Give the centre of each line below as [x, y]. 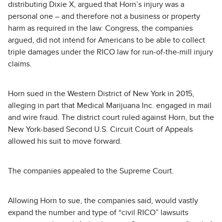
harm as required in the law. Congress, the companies [100, 28]
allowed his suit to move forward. [65, 141]
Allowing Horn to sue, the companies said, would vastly [103, 201]
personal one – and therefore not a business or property [104, 16]
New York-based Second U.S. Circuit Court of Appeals [100, 129]
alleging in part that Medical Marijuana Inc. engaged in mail [110, 106]
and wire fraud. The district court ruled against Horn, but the [111, 117]
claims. [20, 64]
